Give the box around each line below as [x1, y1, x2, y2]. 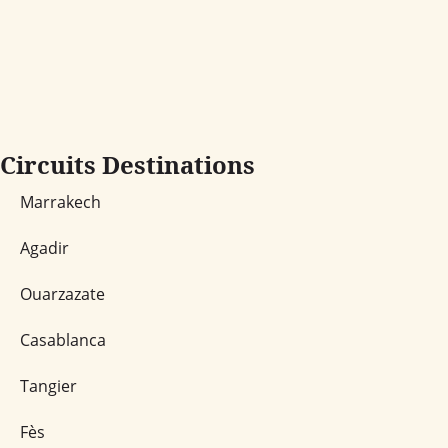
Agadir [20, 236, 69, 259]
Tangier [20, 374, 77, 397]
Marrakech [20, 190, 101, 213]
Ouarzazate [20, 282, 105, 305]
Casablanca [20, 328, 106, 351]
